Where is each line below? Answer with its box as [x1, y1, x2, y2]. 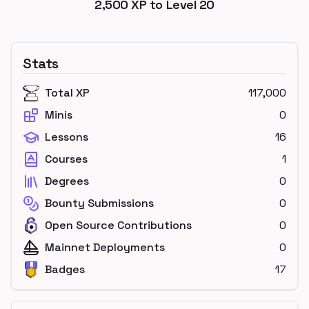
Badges [45, 262, 85, 277]
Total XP [45, 86, 90, 100]
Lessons [45, 130, 88, 144]
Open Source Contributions [45, 218, 192, 232]
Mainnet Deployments [45, 240, 165, 255]
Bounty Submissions [45, 196, 154, 210]
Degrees [45, 174, 89, 188]
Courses [45, 152, 88, 166]
